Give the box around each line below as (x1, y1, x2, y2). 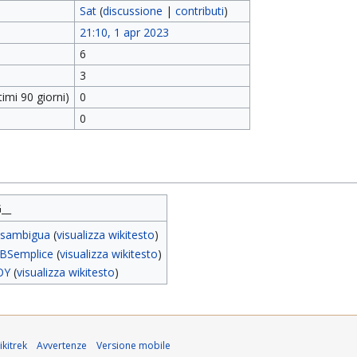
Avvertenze (37, 339, 87, 352)
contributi (175, 3, 224, 18)
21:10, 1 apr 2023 (79, 25, 169, 40)
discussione (102, 3, 163, 18)
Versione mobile (96, 339, 171, 352)
